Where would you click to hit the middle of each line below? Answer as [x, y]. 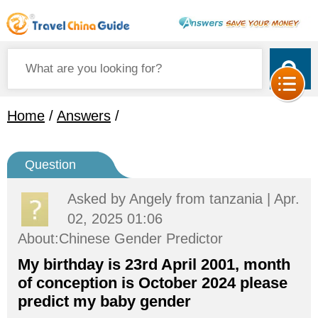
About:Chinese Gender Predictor [120, 238]
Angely [150, 199]
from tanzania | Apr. [236, 199]
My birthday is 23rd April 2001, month [154, 264]
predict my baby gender [104, 301]
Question [50, 165]
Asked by [98, 199]
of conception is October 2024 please [153, 283]
